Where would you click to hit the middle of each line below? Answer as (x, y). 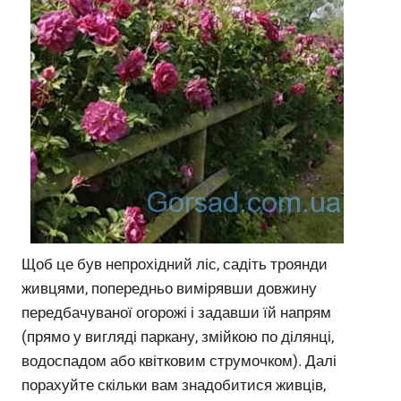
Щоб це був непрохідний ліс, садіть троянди (175, 264)
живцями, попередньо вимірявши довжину (169, 288)
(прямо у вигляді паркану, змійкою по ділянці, (178, 336)
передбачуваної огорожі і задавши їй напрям (176, 312)
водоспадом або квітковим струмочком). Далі (179, 360)
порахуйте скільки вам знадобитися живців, (174, 384)
